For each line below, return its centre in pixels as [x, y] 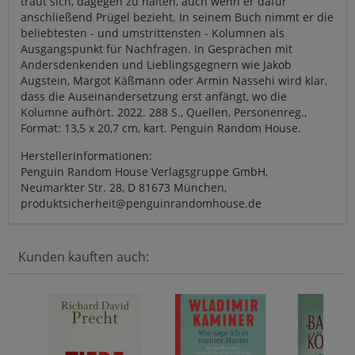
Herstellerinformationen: [86, 155]
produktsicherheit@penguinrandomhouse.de [141, 203]
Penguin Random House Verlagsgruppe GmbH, [144, 171]
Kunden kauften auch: [84, 256]
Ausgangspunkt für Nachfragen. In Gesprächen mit [157, 48]
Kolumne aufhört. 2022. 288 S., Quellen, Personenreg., [164, 112]
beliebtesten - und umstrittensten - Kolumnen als [153, 32]
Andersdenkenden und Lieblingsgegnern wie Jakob [156, 64]
